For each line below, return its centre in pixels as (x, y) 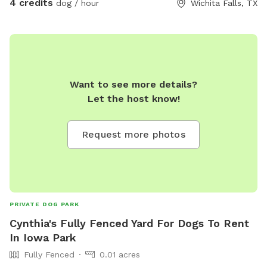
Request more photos (133, 134)
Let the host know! (133, 98)
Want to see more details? (133, 84)
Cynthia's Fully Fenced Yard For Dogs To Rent (129, 223)
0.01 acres (120, 255)
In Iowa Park (43, 238)
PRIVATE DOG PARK (44, 204)
